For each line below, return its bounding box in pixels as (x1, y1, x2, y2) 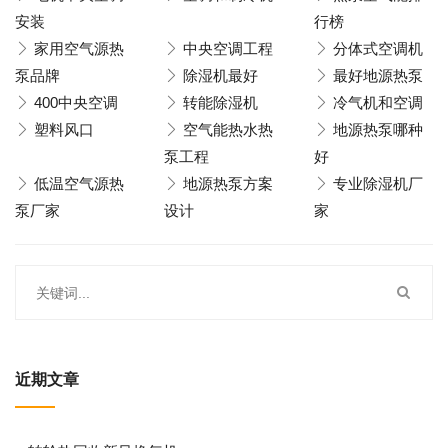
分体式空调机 (332, 40, 423, 57)
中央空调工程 (183, 40, 274, 57)
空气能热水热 (183, 121, 274, 138)
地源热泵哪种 (332, 121, 423, 138)
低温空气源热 (34, 175, 124, 192)
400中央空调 (34, 94, 118, 111)
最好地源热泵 (332, 67, 423, 84)
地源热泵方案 (183, 175, 274, 192)
